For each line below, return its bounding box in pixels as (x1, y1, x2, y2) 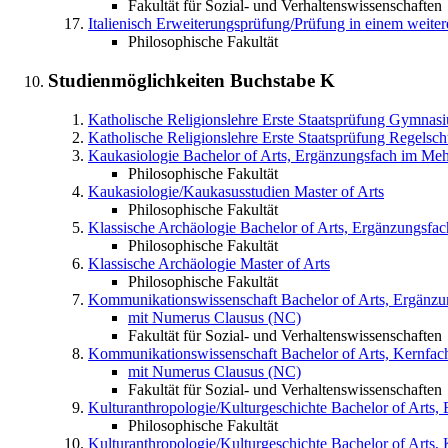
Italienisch (88, 15, 152, 33)
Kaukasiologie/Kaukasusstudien (88, 182, 290, 200)
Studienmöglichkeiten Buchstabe (48, 69, 320, 91)
